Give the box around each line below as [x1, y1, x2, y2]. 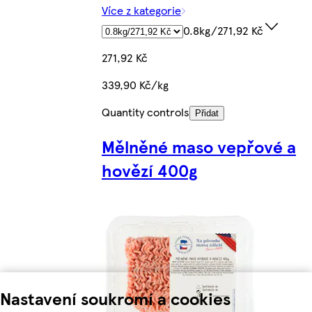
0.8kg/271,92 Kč [183, 22, 263, 38]
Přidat [195, 107, 219, 118]
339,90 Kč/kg [102, 76, 169, 93]
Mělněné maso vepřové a [102, 134, 296, 158]
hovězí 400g [102, 157, 197, 182]
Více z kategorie [102, 1, 181, 18]
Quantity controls [102, 103, 189, 120]
